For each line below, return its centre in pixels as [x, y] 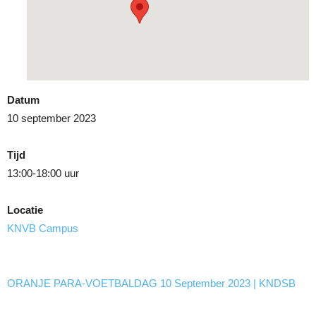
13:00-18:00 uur [43, 173]
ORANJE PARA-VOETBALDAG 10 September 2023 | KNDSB [151, 283]
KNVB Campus [43, 228]
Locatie [25, 210]
